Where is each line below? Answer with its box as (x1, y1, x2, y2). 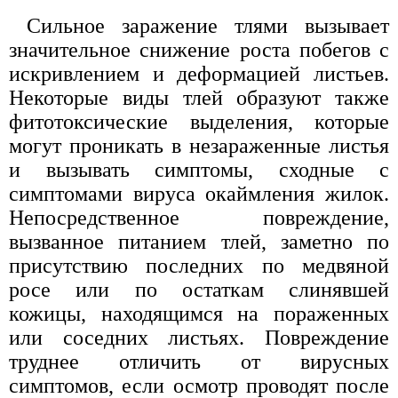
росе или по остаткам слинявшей (9, 277, 389, 301)
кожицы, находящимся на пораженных (9, 301, 389, 325)
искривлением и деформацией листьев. (9, 61, 389, 85)
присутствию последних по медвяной (9, 253, 389, 277)
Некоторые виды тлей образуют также (9, 85, 389, 109)
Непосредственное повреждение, (9, 205, 389, 229)
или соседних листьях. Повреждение (9, 325, 389, 349)
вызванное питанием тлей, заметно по (9, 229, 389, 253)
